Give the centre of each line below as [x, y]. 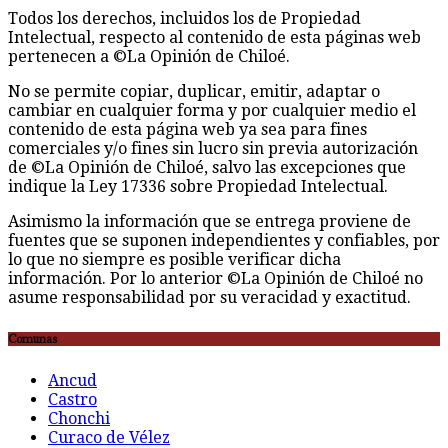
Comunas [32, 339]
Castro [72, 400]
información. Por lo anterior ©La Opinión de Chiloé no [215, 279]
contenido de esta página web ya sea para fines [187, 130]
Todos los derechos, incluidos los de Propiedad [184, 19]
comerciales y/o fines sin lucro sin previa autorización [213, 149]
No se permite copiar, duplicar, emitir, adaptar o [194, 92]
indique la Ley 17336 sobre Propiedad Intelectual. [198, 187]
